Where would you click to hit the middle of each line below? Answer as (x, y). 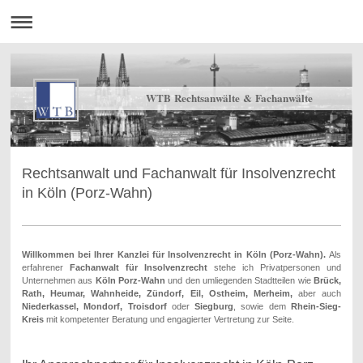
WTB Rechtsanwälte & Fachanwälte (229, 98)
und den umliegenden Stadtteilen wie (241, 281)
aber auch (317, 294)
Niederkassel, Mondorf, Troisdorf (94, 307)
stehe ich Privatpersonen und (275, 268)
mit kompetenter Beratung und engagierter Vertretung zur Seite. (170, 320)
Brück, (328, 281)
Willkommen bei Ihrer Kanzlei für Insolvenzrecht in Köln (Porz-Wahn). (173, 255)
